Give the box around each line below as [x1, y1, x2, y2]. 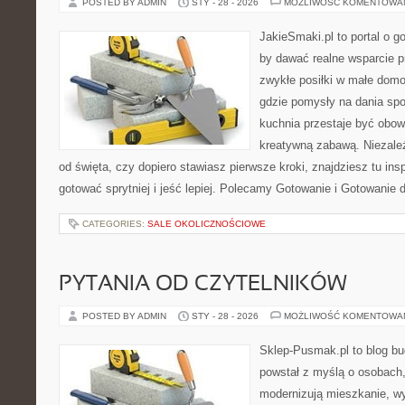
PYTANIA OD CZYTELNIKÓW [59, 275, 347, 295]
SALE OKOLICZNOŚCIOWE [147, 219, 266, 229]
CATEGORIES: [82, 219, 147, 229]
